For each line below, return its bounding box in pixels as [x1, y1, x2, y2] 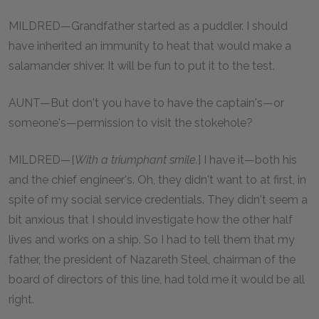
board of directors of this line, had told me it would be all [9, 272, 305, 286]
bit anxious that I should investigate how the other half [9, 212, 293, 226]
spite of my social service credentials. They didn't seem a [9, 192, 308, 206]
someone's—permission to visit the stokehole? [9, 115, 253, 130]
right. [9, 292, 34, 306]
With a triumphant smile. [75, 152, 198, 167]
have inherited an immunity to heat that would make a [9, 38, 291, 53]
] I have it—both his [198, 152, 297, 167]
